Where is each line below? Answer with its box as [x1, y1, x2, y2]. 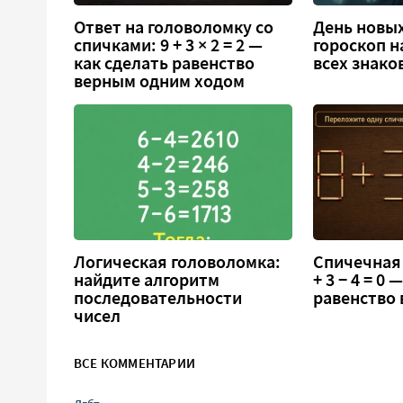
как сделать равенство [74, 51, 255, 74]
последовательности [74, 287, 242, 309]
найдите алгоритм [74, 269, 219, 291]
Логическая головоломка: [74, 251, 281, 273]
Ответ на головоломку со [74, 15, 273, 38]
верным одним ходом [74, 69, 245, 92]
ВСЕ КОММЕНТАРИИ [74, 354, 195, 372]
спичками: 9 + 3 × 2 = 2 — [74, 33, 263, 56]
